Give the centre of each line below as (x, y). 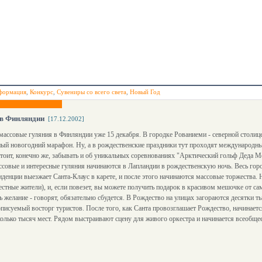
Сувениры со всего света (92, 92)
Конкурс (42, 92)
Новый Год (145, 92)
